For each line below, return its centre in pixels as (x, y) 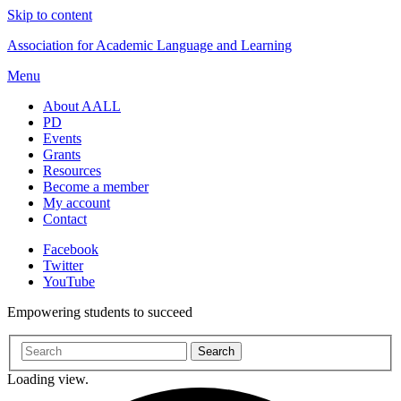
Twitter (63, 265)
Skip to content (50, 15)
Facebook (71, 249)
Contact (65, 219)
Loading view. (48, 379)
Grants (62, 154)
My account (77, 203)
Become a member (96, 187)
